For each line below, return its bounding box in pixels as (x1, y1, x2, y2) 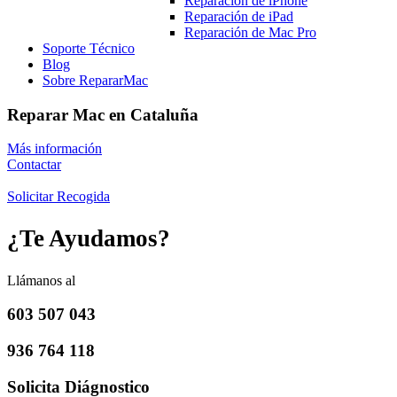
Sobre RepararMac (43, 73, 148, 88)
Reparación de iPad (184, 9, 293, 24)
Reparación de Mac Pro (184, 25, 316, 40)
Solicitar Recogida (7, 189, 110, 205)
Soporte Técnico (43, 41, 135, 56)
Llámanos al (7, 272, 75, 288)
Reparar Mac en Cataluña (7, 105, 198, 124)
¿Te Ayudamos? (7, 225, 170, 252)
